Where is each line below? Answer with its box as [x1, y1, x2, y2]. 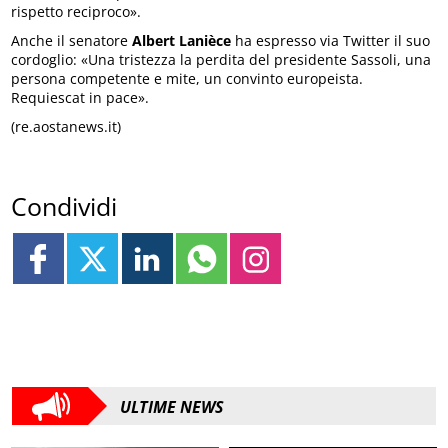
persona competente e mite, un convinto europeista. [11, 68, 364, 88]
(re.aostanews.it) [11, 116, 122, 136]
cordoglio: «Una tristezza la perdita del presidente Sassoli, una [11, 49, 432, 69]
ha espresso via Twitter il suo [231, 30, 431, 50]
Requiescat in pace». [11, 87, 150, 107]
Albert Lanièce [132, 30, 232, 50]
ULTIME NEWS [120, 396, 224, 419]
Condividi [11, 189, 118, 224]
